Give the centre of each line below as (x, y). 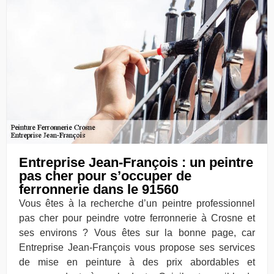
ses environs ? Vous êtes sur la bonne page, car (137, 232)
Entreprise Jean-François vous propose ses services (137, 247)
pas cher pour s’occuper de (105, 176)
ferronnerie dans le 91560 (99, 189)
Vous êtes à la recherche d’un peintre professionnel (137, 203)
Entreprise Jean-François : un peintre (136, 162)
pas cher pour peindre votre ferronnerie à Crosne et (137, 218)
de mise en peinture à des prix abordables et (137, 262)
